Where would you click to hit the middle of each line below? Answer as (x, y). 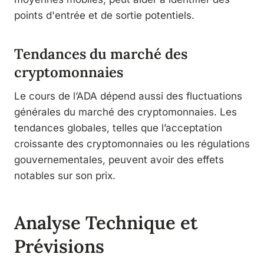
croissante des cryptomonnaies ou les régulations (132, 143)
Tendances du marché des (101, 54)
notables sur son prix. (65, 175)
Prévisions (59, 246)
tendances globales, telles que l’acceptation (118, 128)
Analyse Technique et (106, 223)
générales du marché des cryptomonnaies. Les (126, 112)
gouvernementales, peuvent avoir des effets (119, 159)
